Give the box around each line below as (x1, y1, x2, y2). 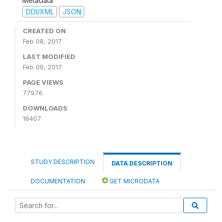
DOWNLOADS (23, 104, 67, 112)
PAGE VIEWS (23, 78, 63, 86)
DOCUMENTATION (31, 177, 85, 185)
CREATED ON (23, 27, 66, 35)
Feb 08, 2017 (23, 37, 62, 45)
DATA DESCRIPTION (111, 160, 172, 167)
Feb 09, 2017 (23, 63, 62, 71)
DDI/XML (25, 7, 54, 16)
